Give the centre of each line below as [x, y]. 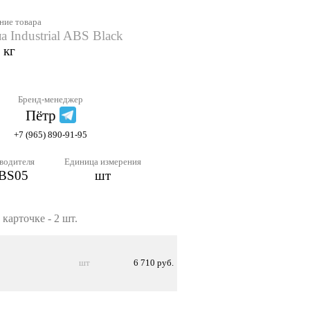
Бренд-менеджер [51, 100]
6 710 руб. [154, 263]
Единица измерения [103, 162]
